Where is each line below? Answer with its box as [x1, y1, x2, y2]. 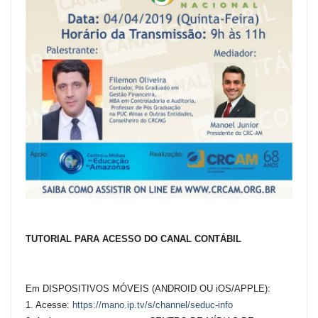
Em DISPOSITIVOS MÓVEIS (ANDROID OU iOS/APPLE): [26, 283, 270, 294]
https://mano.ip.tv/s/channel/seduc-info [72, 300, 233, 310]
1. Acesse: [26, 300, 72, 310]
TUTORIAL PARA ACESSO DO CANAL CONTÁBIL [26, 234, 241, 244]
